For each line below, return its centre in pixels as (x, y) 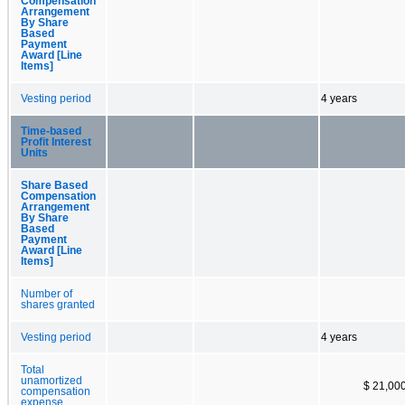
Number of (47, 293)
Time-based (51, 131)
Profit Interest (56, 141)
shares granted (58, 304)
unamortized (52, 380)
